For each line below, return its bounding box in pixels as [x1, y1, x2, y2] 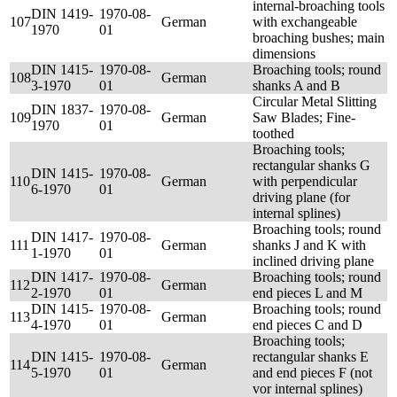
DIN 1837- [31, 102, 93, 117]
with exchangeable [253, 14, 357, 29]
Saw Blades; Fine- [253, 110, 355, 125]
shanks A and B [253, 78, 340, 93]
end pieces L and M [253, 285, 362, 300]
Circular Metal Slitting [253, 94, 377, 109]
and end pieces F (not [253, 365, 372, 380]
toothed [253, 126, 294, 141]
